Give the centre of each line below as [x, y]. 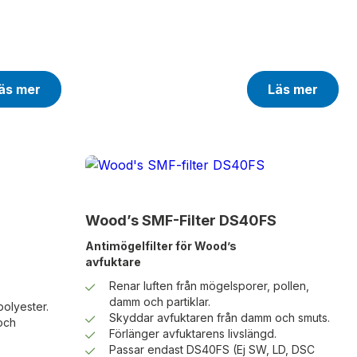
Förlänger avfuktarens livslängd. [192, 334]
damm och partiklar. [159, 302]
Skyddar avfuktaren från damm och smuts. [219, 318]
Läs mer [292, 90]
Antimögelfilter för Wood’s [161, 246]
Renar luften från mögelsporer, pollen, [209, 286]
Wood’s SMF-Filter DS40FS [180, 221]
